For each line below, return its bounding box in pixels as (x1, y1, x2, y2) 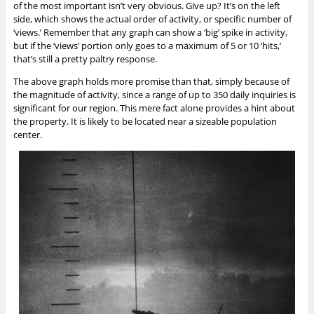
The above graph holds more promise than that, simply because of (13, 74, 289, 88)
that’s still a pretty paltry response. (13, 52, 157, 65)
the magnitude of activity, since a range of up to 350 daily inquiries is (13, 88, 296, 101)
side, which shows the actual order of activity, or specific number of (13, 12, 292, 25)
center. (13, 128, 42, 141)
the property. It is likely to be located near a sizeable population (13, 114, 277, 128)
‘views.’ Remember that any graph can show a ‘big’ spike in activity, (13, 25, 287, 39)
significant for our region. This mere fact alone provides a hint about (13, 101, 295, 114)
